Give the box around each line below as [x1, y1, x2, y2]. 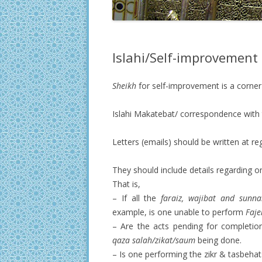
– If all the [112, 192, 161, 204]
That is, [112, 178, 140, 189]
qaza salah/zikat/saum [112, 235, 195, 246]
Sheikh [112, 80, 136, 91]
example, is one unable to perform [112, 206, 246, 218]
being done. [195, 235, 242, 246]
